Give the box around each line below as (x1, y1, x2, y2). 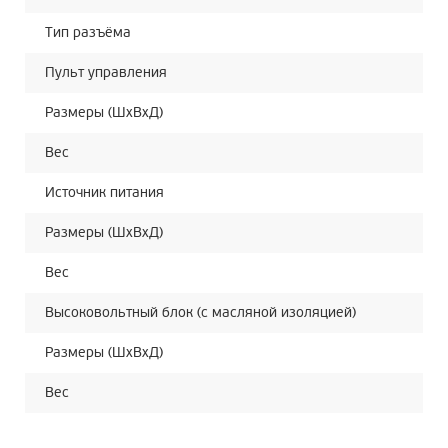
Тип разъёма (45, 24, 131, 41)
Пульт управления (45, 64, 167, 81)
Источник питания (45, 184, 164, 201)
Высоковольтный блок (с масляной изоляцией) (45, 304, 356, 321)
